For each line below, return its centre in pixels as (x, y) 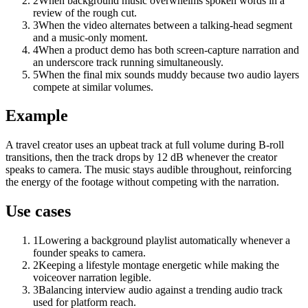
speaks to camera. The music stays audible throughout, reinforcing (148, 170)
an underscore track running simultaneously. (128, 62)
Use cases (38, 211)
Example (37, 116)
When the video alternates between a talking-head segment (165, 25)
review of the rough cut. (85, 12)
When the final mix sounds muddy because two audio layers (169, 74)
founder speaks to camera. (89, 253)
